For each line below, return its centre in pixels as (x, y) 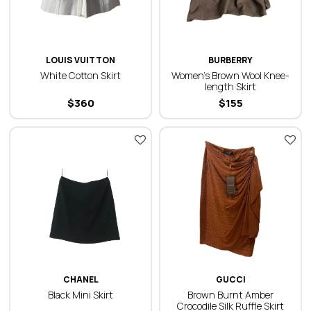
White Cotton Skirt (81, 75)
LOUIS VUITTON (81, 60)
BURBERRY (230, 60)
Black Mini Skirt (81, 295)
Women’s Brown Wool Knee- (230, 75)
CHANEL (81, 279)
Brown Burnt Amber (230, 295)
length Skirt (230, 86)
